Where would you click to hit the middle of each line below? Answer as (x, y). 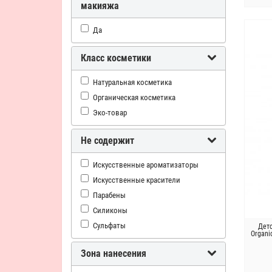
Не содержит (107, 141)
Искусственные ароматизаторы (146, 165)
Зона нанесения (114, 253)
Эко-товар (110, 112)
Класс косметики (116, 58)
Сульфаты (109, 225)
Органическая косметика (134, 97)
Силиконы (110, 210)
